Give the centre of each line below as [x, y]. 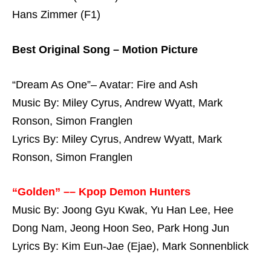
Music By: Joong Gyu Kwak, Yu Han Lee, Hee [123, 210]
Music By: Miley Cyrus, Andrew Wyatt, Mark [117, 103]
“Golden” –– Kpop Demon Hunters [101, 192]
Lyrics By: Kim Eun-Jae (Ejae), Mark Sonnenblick [130, 247]
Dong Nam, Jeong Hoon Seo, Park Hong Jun [121, 228]
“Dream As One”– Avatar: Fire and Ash [105, 84]
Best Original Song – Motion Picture [105, 49]
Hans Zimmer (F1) [56, 15]
